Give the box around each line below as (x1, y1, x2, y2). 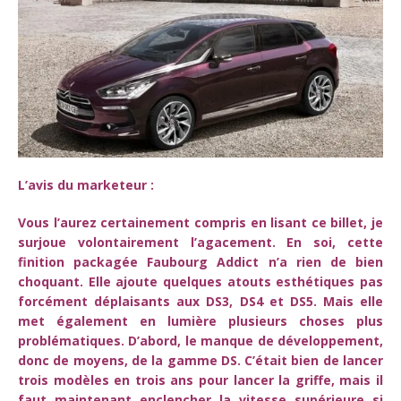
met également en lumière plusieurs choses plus (18, 311, 383, 329)
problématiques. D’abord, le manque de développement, (18, 331, 383, 349)
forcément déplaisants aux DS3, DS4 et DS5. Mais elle (18, 292, 383, 310)
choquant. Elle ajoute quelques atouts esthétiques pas (18, 272, 383, 290)
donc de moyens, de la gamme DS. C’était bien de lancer (18, 351, 383, 369)
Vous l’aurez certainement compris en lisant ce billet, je (18, 213, 383, 231)
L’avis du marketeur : (18, 175, 154, 193)
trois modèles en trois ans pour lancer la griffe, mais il (18, 371, 383, 388)
